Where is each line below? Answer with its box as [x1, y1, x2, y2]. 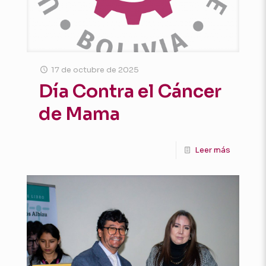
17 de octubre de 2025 [51, 64, 140, 75]
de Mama [39, 102, 120, 125]
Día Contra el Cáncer [39, 80, 221, 103]
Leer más [195, 144, 230, 155]
